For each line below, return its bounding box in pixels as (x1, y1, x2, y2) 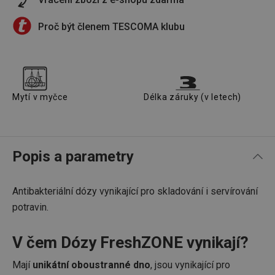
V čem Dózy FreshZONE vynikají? (12, 233, 249, 252)
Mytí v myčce (12, 92, 68, 102)
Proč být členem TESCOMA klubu (38, 21, 185, 33)
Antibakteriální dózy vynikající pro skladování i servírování (12, 185, 258, 197)
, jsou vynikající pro (150, 259, 230, 271)
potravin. (12, 201, 48, 213)
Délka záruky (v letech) (144, 92, 242, 102)
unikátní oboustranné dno (33, 259, 150, 271)
